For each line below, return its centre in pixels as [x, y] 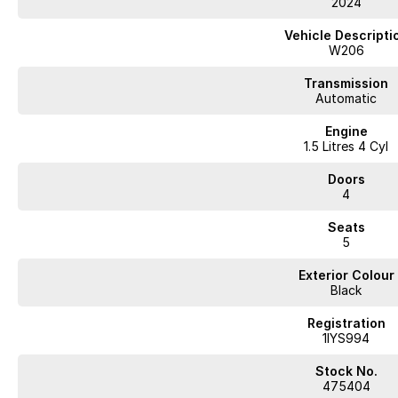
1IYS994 [346, 338]
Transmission [346, 83]
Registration [346, 323]
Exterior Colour [346, 275]
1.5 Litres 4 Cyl [346, 146]
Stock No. [346, 371]
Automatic [346, 98]
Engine [346, 131]
